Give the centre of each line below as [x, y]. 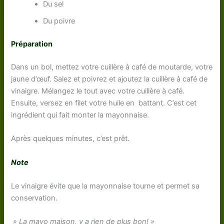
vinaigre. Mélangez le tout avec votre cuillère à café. [98, 91]
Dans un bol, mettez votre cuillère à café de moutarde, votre [112, 67]
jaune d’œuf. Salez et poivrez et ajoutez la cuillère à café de [109, 79]
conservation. [34, 198]
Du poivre [59, 21]
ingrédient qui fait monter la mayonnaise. [80, 115]
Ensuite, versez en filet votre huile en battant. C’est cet [104, 103]
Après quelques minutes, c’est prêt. [70, 139]
